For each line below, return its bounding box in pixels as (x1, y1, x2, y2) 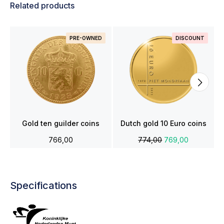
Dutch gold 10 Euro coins (120, 118, 206, 127)
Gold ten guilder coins (21, 118, 99, 127)
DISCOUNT (175, 35, 204, 41)
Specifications (10, 179, 77, 191)
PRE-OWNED (69, 35, 102, 41)
